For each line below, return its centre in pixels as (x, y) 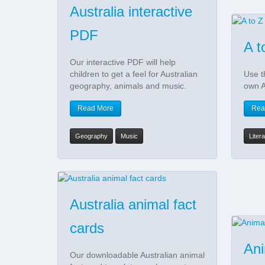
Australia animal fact (133, 205)
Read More (96, 108)
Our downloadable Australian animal (137, 255)
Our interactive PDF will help (123, 62)
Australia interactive (131, 11)
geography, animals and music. (128, 85)
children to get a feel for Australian (134, 74)
